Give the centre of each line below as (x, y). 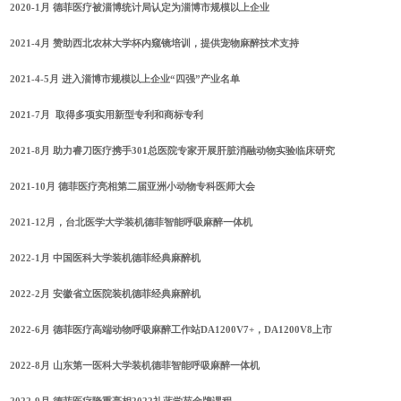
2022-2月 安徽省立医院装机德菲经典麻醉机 (106, 294)
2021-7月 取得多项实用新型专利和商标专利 (107, 115)
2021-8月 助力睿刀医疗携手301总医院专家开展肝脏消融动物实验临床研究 (173, 151)
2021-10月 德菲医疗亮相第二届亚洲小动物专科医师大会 (133, 187)
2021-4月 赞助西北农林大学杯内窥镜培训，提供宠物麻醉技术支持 (155, 43)
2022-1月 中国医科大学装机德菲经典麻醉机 (106, 258)
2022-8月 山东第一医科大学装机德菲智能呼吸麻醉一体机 (135, 366)
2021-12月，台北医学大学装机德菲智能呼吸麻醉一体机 (132, 222)
